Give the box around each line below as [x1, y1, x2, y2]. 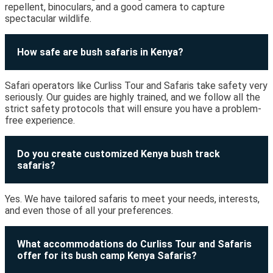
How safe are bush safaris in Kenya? [17, 46, 183, 58]
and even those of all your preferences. [5, 205, 173, 217]
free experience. [5, 115, 75, 127]
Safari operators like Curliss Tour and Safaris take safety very [5, 80, 268, 92]
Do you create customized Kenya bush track [17, 148, 220, 160]
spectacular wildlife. [5, 13, 91, 25]
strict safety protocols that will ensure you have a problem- [5, 103, 261, 115]
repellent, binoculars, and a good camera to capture [5, 1, 225, 13]
